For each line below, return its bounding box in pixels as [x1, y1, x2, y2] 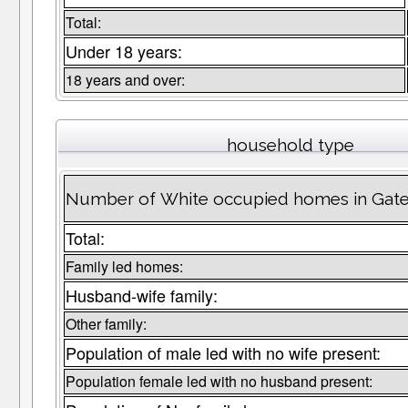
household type [227, 135, 355, 156]
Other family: [65, 313, 147, 335]
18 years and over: [65, 69, 185, 91]
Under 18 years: [65, 39, 182, 64]
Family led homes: [65, 256, 183, 278]
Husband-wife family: [65, 283, 218, 308]
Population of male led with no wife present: [65, 341, 381, 365]
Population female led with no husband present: [65, 371, 372, 393]
